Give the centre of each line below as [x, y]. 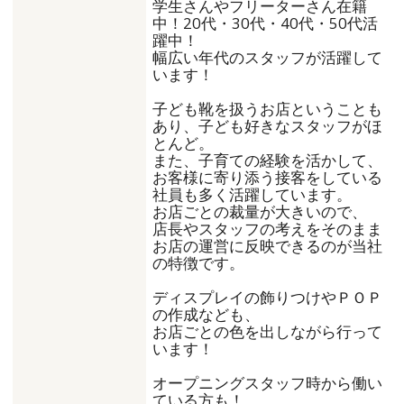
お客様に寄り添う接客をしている [268, 178]
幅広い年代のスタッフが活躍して [268, 58]
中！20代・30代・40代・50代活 [266, 23]
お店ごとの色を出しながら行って [268, 332]
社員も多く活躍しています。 [252, 195]
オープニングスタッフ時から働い [268, 383]
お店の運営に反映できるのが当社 [268, 246]
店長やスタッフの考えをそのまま [268, 229]
